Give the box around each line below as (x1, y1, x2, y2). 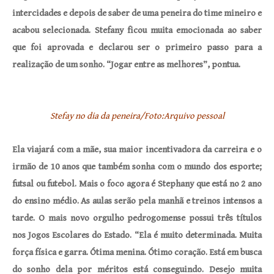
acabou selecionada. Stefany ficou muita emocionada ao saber (12, 25, 262, 35)
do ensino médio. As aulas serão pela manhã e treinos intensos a (12, 196, 262, 206)
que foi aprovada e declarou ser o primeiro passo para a (12, 42, 262, 53)
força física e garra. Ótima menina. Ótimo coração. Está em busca (12, 247, 262, 257)
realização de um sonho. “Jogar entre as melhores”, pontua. (12, 59, 240, 70)
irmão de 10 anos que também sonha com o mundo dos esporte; (12, 161, 262, 172)
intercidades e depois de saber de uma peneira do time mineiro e (12, 8, 262, 18)
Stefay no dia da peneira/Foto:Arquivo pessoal (50, 111, 224, 121)
